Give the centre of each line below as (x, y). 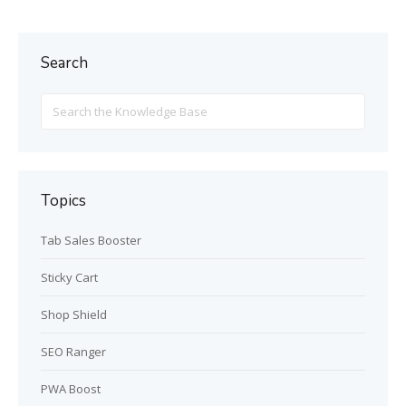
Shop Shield (74, 314)
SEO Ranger (73, 352)
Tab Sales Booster (91, 240)
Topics (63, 201)
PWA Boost (71, 389)
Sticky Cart (69, 277)
